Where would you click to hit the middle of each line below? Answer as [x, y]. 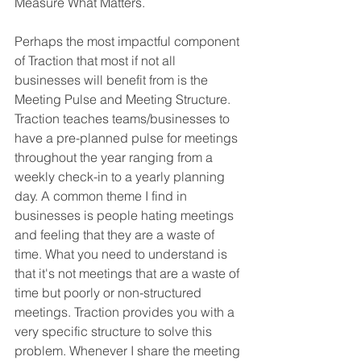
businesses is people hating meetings [126, 216]
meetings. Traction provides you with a [126, 312]
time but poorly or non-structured [110, 293]
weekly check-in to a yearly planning [121, 177]
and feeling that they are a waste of [116, 235]
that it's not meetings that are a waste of [129, 274]
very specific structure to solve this [115, 332]
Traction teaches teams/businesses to [124, 119]
